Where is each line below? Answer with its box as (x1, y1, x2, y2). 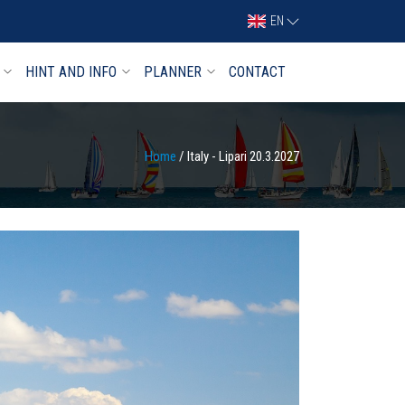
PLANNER (144, 63, 202, 80)
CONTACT (229, 63, 286, 80)
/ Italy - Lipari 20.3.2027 (179, 148, 299, 165)
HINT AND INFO (25, 63, 117, 80)
